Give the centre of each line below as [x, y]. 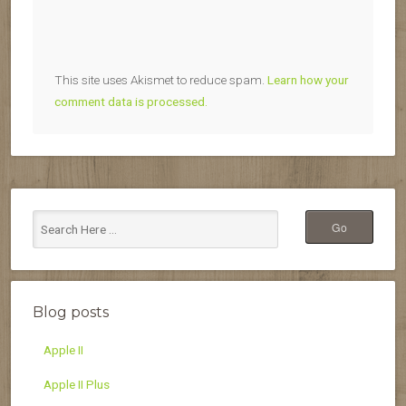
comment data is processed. [131, 101]
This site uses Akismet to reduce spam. [161, 79]
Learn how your [308, 79]
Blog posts [71, 312]
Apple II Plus [77, 384]
